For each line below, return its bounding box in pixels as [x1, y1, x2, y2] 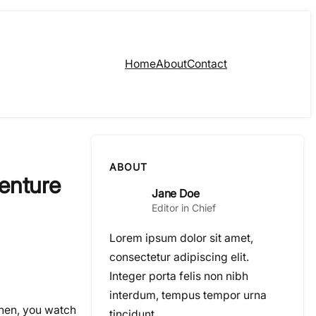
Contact [187, 56, 227, 71]
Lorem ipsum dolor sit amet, [109, 231, 253, 245]
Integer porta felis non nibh [109, 269, 248, 284]
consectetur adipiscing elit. [109, 250, 249, 265]
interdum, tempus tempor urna [109, 288, 267, 303]
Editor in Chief [152, 201, 216, 214]
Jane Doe [152, 186, 200, 200]
